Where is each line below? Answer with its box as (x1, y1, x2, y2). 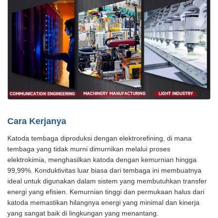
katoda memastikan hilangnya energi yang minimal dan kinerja (7, 199, 200, 207)
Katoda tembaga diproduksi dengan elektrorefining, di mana (7, 134, 192, 143)
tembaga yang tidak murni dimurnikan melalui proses (7, 145, 170, 153)
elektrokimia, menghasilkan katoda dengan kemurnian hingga (7, 156, 197, 164)
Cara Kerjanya (7, 116, 66, 127)
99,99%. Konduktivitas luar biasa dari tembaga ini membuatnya (7, 166, 201, 175)
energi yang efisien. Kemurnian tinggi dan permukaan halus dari (7, 188, 204, 196)
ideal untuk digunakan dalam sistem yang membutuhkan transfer (7, 177, 207, 185)
